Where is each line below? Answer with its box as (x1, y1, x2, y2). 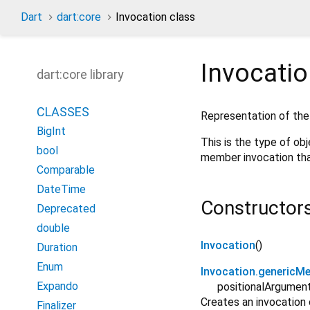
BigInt (37, 125, 66, 138)
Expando (37, 280, 78, 293)
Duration (37, 241, 77, 254)
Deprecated (37, 202, 95, 215)
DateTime (37, 183, 86, 196)
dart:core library (37, 67, 124, 82)
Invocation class (116, 10, 195, 24)
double (37, 221, 70, 235)
